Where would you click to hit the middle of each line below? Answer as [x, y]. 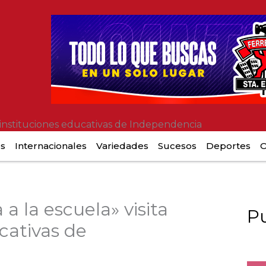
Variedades [122, 146]
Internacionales [51, 146]
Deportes [228, 146]
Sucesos [177, 146]
